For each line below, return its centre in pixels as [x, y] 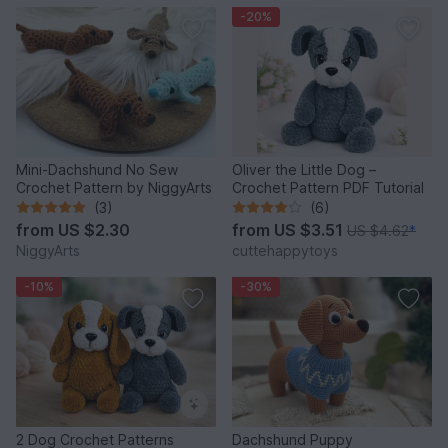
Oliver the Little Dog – [304, 169]
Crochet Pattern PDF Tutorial [328, 187]
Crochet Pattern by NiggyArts [114, 187]
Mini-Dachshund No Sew [97, 169]
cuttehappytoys [285, 250]
